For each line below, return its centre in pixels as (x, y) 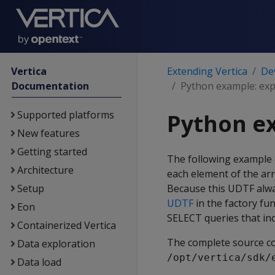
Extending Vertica (207, 71)
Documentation (51, 86)
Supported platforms (65, 115)
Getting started (52, 152)
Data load (39, 262)
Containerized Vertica (66, 225)
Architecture (45, 170)
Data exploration (56, 244)
